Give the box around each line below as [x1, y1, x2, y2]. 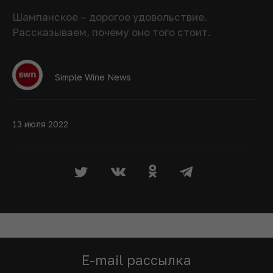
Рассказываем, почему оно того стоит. [12, 26, 211, 39]
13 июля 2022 [12, 118, 68, 129]
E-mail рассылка [82, 251, 191, 268]
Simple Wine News [55, 71, 131, 82]
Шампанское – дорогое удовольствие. [12, 10, 207, 24]
